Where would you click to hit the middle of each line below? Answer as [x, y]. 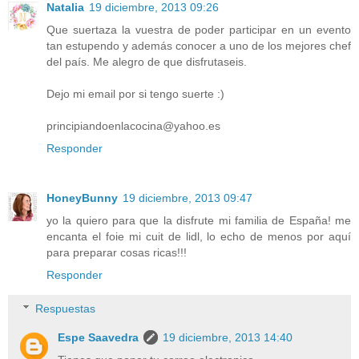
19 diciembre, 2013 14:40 [228, 338]
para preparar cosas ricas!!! [117, 253]
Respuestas [66, 309]
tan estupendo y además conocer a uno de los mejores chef [199, 46]
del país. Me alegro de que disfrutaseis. [147, 62]
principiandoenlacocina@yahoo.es [133, 126]
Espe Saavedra [99, 338]
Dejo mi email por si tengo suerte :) [135, 94]
